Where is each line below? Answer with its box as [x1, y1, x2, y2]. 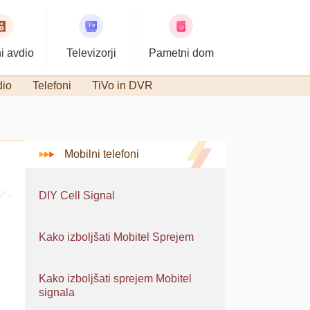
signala [39, 286, 75, 298]
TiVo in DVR [92, 80, 153, 91]
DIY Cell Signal [39, 190, 115, 201]
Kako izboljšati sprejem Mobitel [39, 273, 192, 284]
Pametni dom [148, 47, 214, 59]
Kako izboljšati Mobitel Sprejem [39, 231, 194, 243]
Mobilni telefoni [64, 148, 139, 160]
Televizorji [66, 47, 116, 59]
